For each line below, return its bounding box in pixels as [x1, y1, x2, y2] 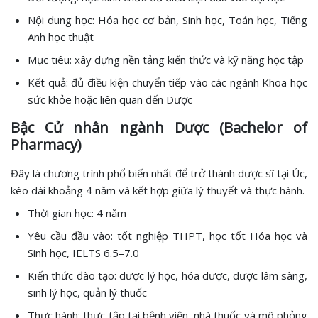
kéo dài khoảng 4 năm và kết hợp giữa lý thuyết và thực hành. [11, 183, 305, 198]
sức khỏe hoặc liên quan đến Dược [28, 92, 192, 107]
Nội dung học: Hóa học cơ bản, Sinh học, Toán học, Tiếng [28, 13, 307, 28]
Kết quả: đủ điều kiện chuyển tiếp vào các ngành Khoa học [28, 75, 307, 90]
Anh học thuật [28, 30, 94, 45]
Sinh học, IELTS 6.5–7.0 [28, 246, 139, 261]
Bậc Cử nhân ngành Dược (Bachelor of [11, 118, 307, 138]
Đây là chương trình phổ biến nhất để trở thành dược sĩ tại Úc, [11, 166, 307, 181]
